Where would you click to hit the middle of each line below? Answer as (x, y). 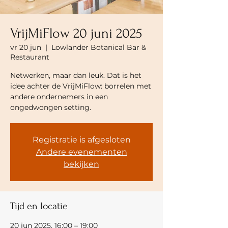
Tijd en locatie (39, 206)
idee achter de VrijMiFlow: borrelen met (81, 86)
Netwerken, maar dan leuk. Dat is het (76, 75)
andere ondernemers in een (59, 97)
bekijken (81, 164)
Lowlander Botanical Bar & (99, 47)
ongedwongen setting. (51, 107)
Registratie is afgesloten (81, 140)
